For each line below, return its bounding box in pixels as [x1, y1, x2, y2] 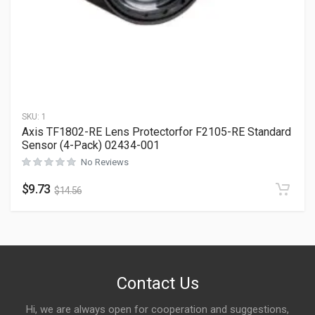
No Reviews [81, 157, 129, 168]
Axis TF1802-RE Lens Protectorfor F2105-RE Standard [22, 125, 291, 139]
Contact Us [116, 274, 199, 293]
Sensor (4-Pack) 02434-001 [22, 139, 160, 153]
